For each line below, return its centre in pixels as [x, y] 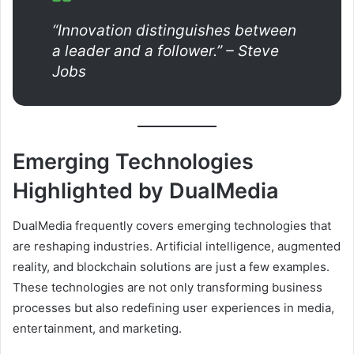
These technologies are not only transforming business [168, 288]
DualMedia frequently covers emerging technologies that [172, 226]
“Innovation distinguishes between [174, 31]
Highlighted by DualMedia [146, 190]
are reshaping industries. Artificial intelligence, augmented [177, 247]
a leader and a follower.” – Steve [166, 51]
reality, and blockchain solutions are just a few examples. [171, 267]
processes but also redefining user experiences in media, [173, 308]
